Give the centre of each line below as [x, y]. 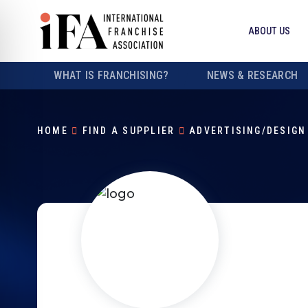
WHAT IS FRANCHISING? [111, 75]
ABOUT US [269, 31]
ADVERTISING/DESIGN [248, 131]
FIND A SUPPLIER [129, 131]
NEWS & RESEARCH [252, 75]
